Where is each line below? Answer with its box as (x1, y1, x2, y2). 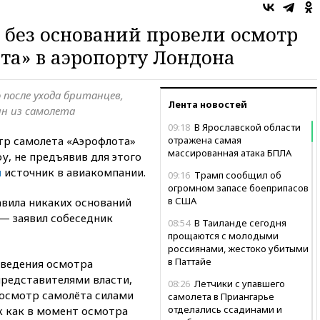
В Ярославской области (192, 120, 301, 134)
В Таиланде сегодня (192, 216, 286, 229)
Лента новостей (168, 97, 247, 111)
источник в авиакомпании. (1, 164, 146, 179)
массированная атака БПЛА (168, 146, 291, 159)
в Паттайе (168, 254, 211, 268)
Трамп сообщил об (192, 168, 281, 181)
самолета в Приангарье (168, 289, 274, 303)
